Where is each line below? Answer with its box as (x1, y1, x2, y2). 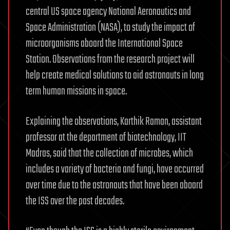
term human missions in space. (26, 83, 127, 101)
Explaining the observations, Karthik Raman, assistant (26, 113, 202, 131)
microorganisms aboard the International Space (26, 35, 183, 53)
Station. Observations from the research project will (26, 51, 195, 69)
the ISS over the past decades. (26, 193, 124, 210)
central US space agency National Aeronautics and (26, 3, 191, 21)
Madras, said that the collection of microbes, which (26, 145, 193, 163)
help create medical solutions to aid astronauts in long (26, 67, 204, 85)
